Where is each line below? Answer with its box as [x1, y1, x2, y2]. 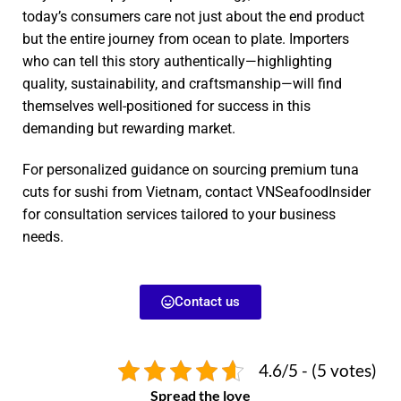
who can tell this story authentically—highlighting [22, 52, 332, 70]
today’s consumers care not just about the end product [22, 7, 364, 25]
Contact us [175, 293, 240, 310]
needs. [22, 227, 64, 245]
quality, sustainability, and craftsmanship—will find [22, 74, 342, 92]
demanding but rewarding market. [22, 119, 235, 137]
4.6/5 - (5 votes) [259, 359, 377, 380]
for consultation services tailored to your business [22, 205, 336, 223]
